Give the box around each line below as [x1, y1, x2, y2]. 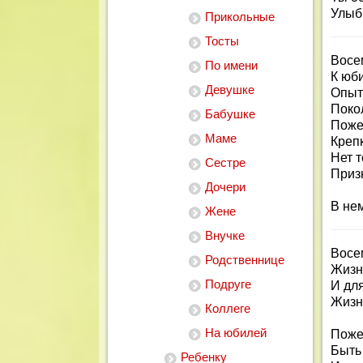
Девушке [205, 83, 254, 96]
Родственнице [205, 253, 284, 267]
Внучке [205, 228, 245, 242]
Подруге [205, 277, 251, 291]
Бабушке [205, 107, 255, 121]
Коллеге [205, 301, 250, 315]
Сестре [205, 156, 246, 169]
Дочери [205, 180, 246, 194]
